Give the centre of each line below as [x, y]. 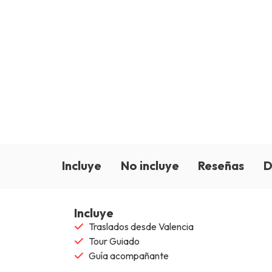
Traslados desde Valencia [141, 226]
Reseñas [221, 165]
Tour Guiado [114, 241]
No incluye [150, 165]
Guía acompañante [129, 256]
